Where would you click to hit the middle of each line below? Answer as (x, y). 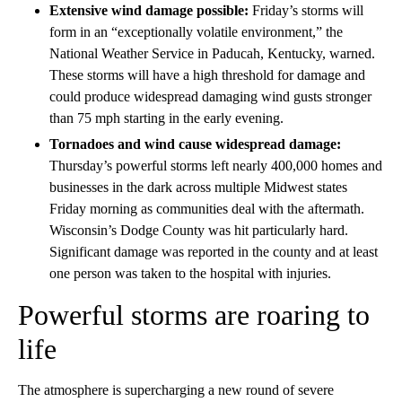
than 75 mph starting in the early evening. (166, 118)
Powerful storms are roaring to (194, 315)
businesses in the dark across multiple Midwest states (198, 188)
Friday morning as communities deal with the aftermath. (207, 209)
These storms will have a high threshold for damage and (207, 75)
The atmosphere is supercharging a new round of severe (176, 390)
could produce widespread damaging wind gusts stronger (210, 97)
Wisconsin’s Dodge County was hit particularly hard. (199, 231)
